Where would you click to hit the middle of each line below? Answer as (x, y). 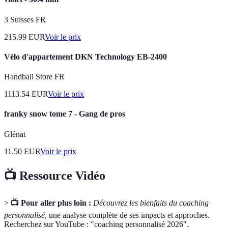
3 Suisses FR (25, 19)
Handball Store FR (34, 77)
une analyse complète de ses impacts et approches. (128, 215)
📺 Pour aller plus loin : (51, 203)
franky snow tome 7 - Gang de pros (65, 114)
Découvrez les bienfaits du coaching (151, 203)
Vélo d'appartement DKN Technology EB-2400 (85, 56)
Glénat (15, 134)
